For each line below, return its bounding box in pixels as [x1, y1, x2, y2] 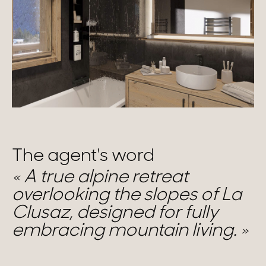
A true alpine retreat [20, 168, 188, 187]
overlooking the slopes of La [12, 186, 242, 205]
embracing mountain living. [12, 221, 240, 240]
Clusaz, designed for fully [12, 204, 218, 223]
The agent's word [12, 147, 154, 166]
